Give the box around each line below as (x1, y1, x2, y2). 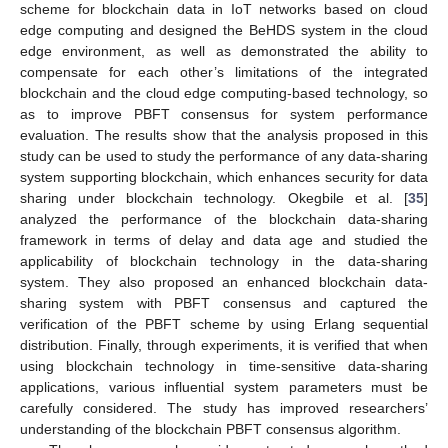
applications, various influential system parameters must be (20, 378, 428, 395)
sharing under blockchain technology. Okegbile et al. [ (20, 189, 408, 206)
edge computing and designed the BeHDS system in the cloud (20, 21, 428, 38)
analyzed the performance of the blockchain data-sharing (20, 210, 428, 227)
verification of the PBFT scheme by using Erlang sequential (20, 315, 428, 332)
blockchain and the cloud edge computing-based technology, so (20, 84, 428, 101)
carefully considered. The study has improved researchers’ (20, 399, 428, 416)
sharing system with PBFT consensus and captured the (20, 294, 428, 311)
